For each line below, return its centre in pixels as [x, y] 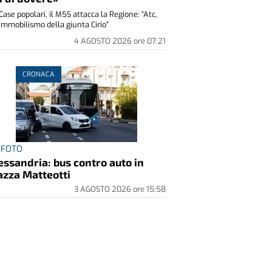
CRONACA [39, 74]
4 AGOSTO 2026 [104, 41]
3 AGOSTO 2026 [103, 189]
